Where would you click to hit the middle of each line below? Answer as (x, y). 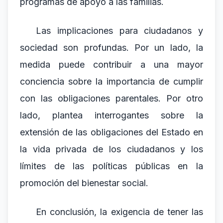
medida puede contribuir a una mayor (111, 64)
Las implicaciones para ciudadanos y (119, 31)
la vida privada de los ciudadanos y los (111, 149)
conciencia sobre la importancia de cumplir (111, 81)
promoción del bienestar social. (84, 183)
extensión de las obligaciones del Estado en (111, 132)
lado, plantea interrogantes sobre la (111, 115)
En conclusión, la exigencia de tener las (119, 212)
